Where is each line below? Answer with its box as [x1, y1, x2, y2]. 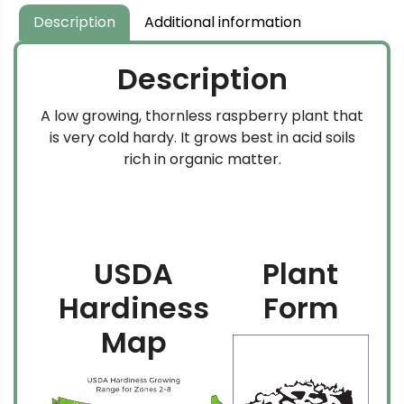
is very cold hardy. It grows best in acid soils [49, 127, 355, 149]
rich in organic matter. [123, 149, 281, 170]
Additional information [144, 12, 301, 33]
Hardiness [58, 288, 209, 329]
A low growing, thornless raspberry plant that [41, 106, 363, 127]
